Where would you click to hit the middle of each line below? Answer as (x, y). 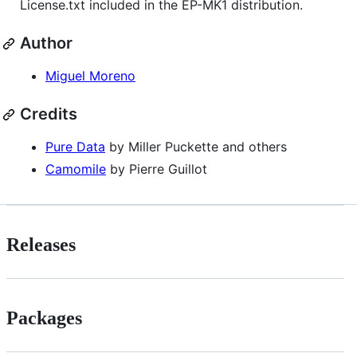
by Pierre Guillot (157, 169)
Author (46, 43)
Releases (41, 245)
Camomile (76, 169)
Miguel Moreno (90, 76)
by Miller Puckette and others (196, 147)
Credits (49, 114)
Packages (44, 318)
